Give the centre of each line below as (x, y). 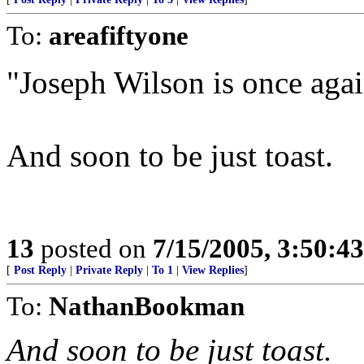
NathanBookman (147, 306)
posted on (93, 248)
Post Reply (40, 270)
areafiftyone (119, 35)
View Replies (213, 270)
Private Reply (109, 270)
